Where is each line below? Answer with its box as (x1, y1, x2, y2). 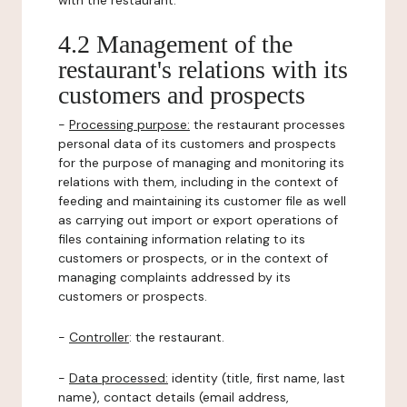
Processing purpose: (69, 116, 190, 133)
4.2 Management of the (58, 30, 293, 58)
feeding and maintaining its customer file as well (58, 193, 346, 209)
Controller (69, 329, 129, 345)
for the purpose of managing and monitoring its (58, 154, 344, 171)
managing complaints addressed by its (58, 269, 291, 285)
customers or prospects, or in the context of (58, 250, 328, 266)
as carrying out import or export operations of (58, 212, 338, 228)
